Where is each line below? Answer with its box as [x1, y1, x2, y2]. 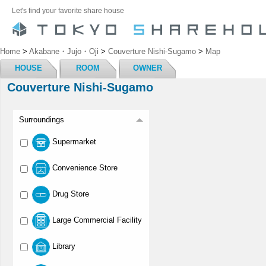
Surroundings [19, 115, 64, 124]
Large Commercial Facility [52, 216, 142, 225]
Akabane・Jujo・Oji [29, 47, 99, 56]
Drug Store [52, 189, 89, 199]
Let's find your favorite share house [12, 7, 124, 14]
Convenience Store [52, 163, 118, 173]
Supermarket [52, 137, 96, 147]
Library [52, 242, 75, 251]
